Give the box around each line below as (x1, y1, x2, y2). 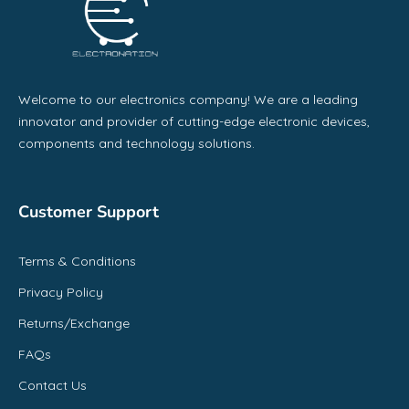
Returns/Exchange (18, 314, 130, 331)
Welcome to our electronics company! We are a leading (18, 90, 358, 108)
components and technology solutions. (18, 134, 255, 152)
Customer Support (18, 200, 159, 223)
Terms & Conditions (18, 252, 136, 269)
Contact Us (18, 376, 87, 393)
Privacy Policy (18, 283, 103, 300)
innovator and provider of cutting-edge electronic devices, (18, 112, 370, 130)
